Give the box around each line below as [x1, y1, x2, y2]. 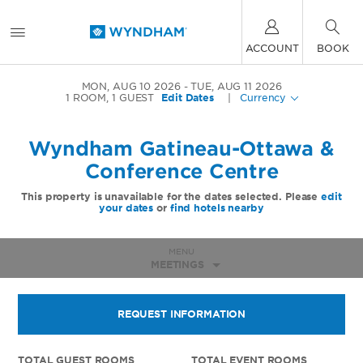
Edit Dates [161, 92, 214, 104]
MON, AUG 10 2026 [81, 80, 181, 92]
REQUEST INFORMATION [117, 308, 246, 320]
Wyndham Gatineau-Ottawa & [28, 137, 335, 160]
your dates [99, 202, 154, 214]
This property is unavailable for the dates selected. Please [21, 190, 322, 203]
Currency [240, 92, 287, 104]
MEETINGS [150, 258, 205, 271]
